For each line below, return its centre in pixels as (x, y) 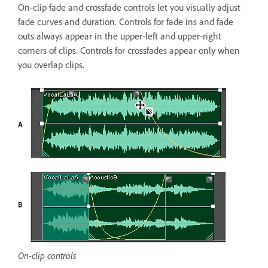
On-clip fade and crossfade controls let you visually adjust (129, 7)
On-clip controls (47, 255)
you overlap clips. (51, 65)
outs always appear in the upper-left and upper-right (120, 36)
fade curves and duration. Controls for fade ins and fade (126, 22)
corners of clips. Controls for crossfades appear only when (129, 50)
